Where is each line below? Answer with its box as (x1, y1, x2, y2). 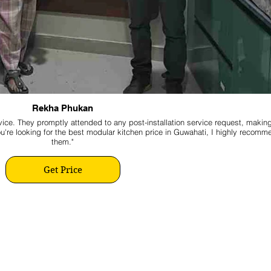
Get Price (43, 164, 82, 175)
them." (51, 137, 74, 146)
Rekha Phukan (32, 103, 93, 113)
